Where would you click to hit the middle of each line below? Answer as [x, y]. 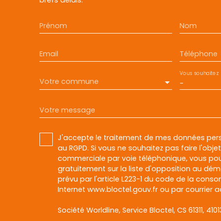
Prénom [53, 25]
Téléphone [198, 54]
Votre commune [69, 82]
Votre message [67, 110]
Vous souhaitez [199, 73]
